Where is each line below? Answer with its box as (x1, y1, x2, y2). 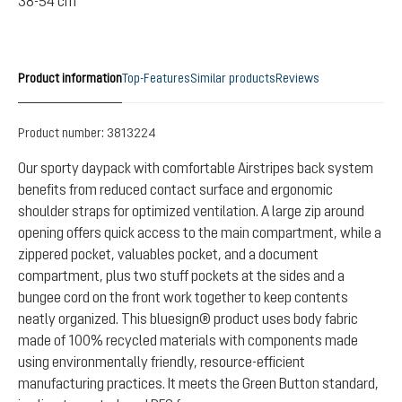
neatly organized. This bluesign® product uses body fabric (18, 310, 358, 327)
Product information (18, 71, 122, 85)
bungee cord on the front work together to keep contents (18, 289, 348, 305)
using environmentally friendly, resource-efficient (18, 354, 305, 370)
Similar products (190, 71, 275, 85)
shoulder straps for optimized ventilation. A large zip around (18, 203, 364, 219)
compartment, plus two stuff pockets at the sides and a (18, 267, 345, 284)
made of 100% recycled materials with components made (18, 332, 358, 348)
